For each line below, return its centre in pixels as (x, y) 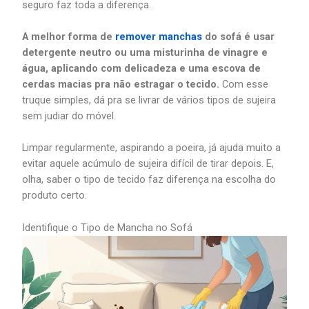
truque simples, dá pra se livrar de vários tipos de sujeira (149, 100)
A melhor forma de (69, 36)
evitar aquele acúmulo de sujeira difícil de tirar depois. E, (148, 164)
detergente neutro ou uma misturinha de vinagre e (145, 52)
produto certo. (55, 196)
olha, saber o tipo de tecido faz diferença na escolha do (149, 180)
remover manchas (159, 36)
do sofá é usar (239, 36)
